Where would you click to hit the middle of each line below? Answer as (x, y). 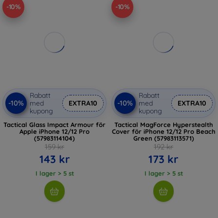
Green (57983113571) (163, 138)
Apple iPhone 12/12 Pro (54, 131)
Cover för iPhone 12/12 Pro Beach (163, 131)
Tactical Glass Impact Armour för (54, 124)
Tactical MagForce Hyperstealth (163, 124)
